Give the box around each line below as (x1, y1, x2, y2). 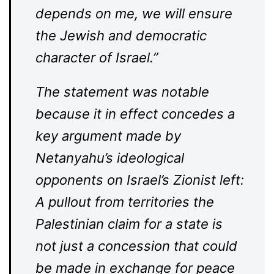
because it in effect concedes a (35, 106, 235, 122)
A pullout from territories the (35, 194, 214, 210)
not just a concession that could (35, 238, 237, 254)
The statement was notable (35, 84, 209, 100)
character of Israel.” (35, 50, 158, 65)
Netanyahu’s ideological (35, 150, 184, 166)
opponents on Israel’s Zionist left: (35, 172, 244, 188)
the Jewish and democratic (35, 28, 207, 43)
